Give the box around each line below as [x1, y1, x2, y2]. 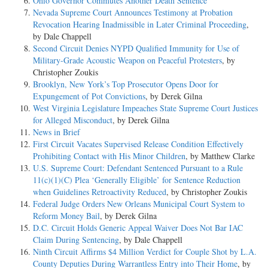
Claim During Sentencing [33, 233, 119, 245]
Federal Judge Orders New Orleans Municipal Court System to [33, 197, 245, 209]
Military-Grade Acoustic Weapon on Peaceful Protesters [33, 54, 222, 66]
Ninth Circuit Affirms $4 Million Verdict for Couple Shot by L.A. [33, 245, 257, 257]
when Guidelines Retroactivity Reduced [33, 185, 166, 197]
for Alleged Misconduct [33, 114, 112, 126]
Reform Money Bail [33, 209, 100, 221]
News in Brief [33, 126, 80, 138]
